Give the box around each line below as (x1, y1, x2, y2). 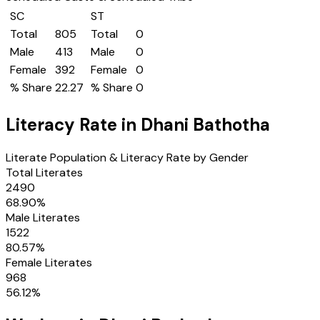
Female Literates (6, 254, 92, 270)
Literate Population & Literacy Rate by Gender (6, 149, 249, 165)
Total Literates (6, 164, 83, 180)
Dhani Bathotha (141, 113, 270, 136)
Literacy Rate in (6, 113, 141, 136)
